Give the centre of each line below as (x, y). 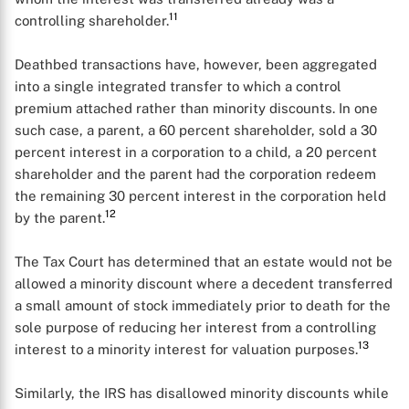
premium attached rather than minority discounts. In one (196, 108)
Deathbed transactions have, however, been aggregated (196, 64)
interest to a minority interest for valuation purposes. (186, 349)
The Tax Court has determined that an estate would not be (204, 262)
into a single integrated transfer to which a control (178, 86)
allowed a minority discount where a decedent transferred (204, 283)
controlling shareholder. (92, 21)
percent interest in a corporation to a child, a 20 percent (196, 152)
